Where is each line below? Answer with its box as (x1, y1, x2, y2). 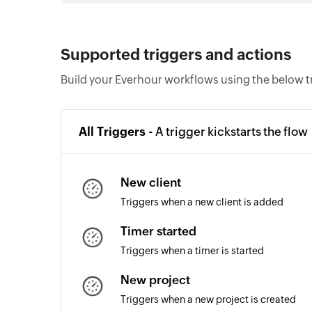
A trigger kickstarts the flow (155, 125, 308, 139)
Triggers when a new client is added (120, 196, 283, 208)
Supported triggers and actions (61, 46, 291, 63)
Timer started (120, 224, 196, 238)
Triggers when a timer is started (120, 245, 264, 256)
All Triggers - (79, 125, 155, 139)
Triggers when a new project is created (120, 294, 296, 305)
